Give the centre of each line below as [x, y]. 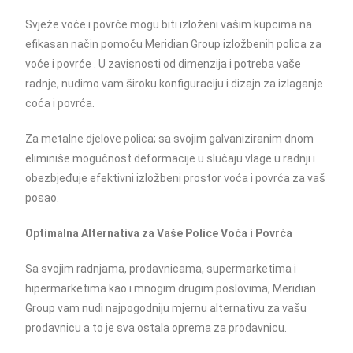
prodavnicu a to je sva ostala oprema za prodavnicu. [156, 328]
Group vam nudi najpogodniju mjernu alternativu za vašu [166, 308]
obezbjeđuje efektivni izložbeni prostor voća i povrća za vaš [176, 178]
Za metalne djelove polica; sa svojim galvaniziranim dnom [170, 139]
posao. [43, 198]
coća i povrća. [60, 103]
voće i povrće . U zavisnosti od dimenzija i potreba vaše [163, 64]
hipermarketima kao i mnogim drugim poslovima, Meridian [171, 288]
